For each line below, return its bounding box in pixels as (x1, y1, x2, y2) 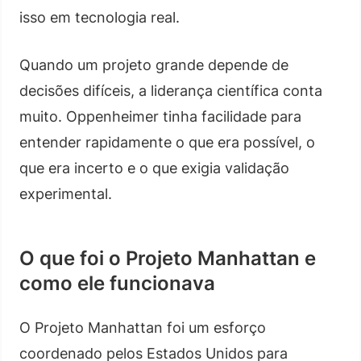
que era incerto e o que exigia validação (19, 159, 289, 176)
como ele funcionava (19, 271, 215, 295)
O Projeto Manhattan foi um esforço (19, 318, 266, 336)
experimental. (19, 185, 112, 202)
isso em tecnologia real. (19, 8, 180, 26)
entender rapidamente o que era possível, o (19, 133, 315, 151)
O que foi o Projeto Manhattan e (19, 246, 316, 270)
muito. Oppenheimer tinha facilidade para (19, 107, 301, 125)
